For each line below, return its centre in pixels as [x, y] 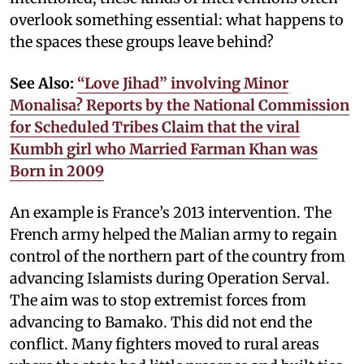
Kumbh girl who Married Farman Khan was [164, 149]
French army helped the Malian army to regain [173, 234]
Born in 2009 [57, 171]
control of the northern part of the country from [178, 256]
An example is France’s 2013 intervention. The [171, 212]
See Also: [43, 83]
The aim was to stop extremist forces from [158, 300]
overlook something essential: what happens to [177, 19]
